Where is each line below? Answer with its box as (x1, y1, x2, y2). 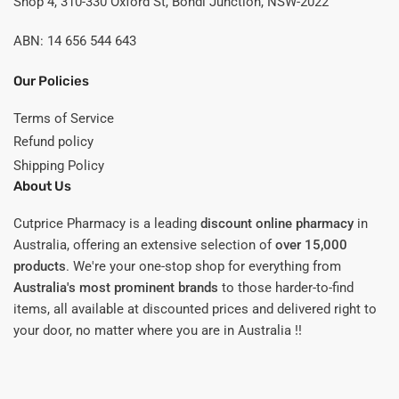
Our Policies (13, 72, 89, 89)
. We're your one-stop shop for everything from (66, 258, 341, 275)
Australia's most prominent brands (13, 280, 218, 297)
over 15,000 (275, 237, 347, 254)
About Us (13, 178, 71, 195)
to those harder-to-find (218, 280, 354, 297)
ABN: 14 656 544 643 (13, 32, 136, 49)
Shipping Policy (13, 157, 104, 174)
